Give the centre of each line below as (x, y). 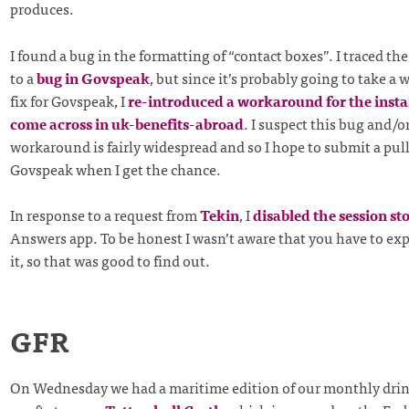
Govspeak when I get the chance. (115, 168)
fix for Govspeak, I (68, 100)
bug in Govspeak (93, 77)
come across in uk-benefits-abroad (126, 123)
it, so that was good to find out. (110, 261)
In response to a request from (105, 215)
